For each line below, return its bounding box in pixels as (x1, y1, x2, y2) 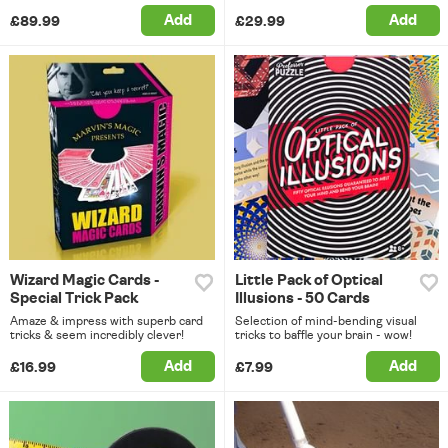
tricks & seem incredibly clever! (10, 329, 184, 342)
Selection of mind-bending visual (234, 315, 417, 328)
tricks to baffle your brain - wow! (234, 329, 412, 342)
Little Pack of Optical (234, 273, 383, 289)
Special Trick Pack (10, 291, 138, 307)
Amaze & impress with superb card (10, 315, 203, 328)
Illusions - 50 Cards (234, 291, 370, 307)
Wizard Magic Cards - (10, 273, 159, 289)
